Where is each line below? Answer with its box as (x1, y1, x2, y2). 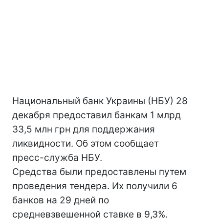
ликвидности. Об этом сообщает (12, 138, 159, 149)
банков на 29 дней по (12, 195, 109, 206)
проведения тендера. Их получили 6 (12, 180, 177, 192)
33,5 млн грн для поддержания (12, 124, 155, 135)
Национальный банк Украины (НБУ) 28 (12, 95, 188, 107)
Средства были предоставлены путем (12, 166, 186, 177)
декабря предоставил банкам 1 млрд (12, 109, 181, 121)
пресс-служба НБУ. (12, 152, 102, 163)
